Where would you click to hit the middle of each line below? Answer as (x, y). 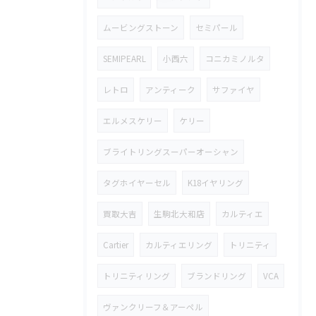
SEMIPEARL (124, 58)
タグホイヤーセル (137, 182)
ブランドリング (217, 275)
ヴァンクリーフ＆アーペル (153, 306)
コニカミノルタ (235, 58)
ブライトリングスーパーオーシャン (171, 151)
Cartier (116, 244)
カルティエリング (179, 244)
